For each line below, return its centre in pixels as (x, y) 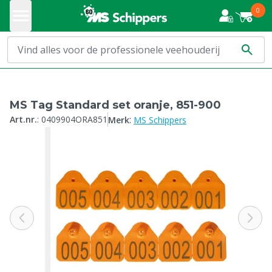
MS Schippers (160, 120)
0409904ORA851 (74, 119)
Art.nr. (23, 119)
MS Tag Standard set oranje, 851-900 (115, 105)
